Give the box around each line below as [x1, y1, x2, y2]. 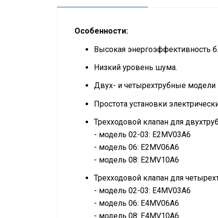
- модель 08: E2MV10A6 [94, 155, 179, 164]
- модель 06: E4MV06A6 [94, 198, 179, 208]
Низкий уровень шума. [94, 63, 177, 73]
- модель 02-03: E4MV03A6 [94, 185, 191, 195]
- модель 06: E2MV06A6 [94, 142, 179, 152]
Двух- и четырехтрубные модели [94, 81, 216, 91]
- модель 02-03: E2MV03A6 [94, 129, 191, 139]
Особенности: [74, 26, 128, 36]
